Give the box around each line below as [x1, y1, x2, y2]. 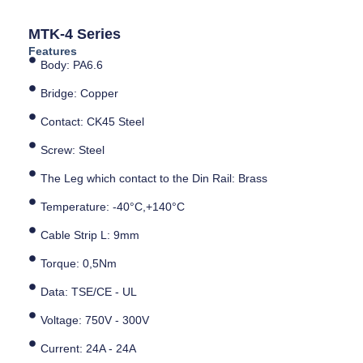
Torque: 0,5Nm [41, 257, 117, 271]
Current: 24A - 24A [41, 342, 137, 356]
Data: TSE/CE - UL [41, 285, 138, 299]
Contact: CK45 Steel [41, 115, 145, 129]
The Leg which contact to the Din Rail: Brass [41, 172, 268, 186]
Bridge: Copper [41, 87, 119, 100]
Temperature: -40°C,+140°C [41, 200, 186, 214]
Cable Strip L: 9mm [41, 228, 140, 242]
